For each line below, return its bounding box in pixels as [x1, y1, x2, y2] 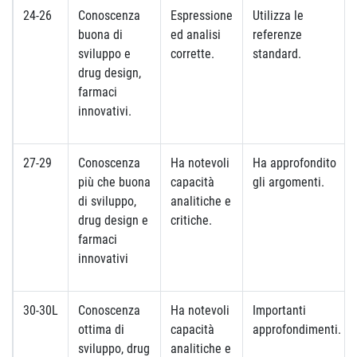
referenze [253, 27, 302, 42]
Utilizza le [253, 8, 304, 23]
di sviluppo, [78, 194, 136, 209]
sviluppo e [78, 46, 131, 61]
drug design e [78, 213, 148, 228]
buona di [78, 27, 123, 42]
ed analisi [171, 27, 221, 42]
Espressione [171, 8, 233, 23]
